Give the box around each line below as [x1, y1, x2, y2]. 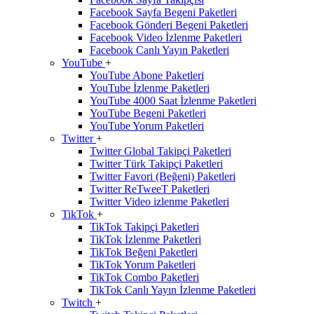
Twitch [62, 296, 95, 308]
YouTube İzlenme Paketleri [90, 82, 210, 94]
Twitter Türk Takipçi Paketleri [90, 158, 223, 170]
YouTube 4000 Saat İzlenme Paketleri [90, 95, 257, 107]
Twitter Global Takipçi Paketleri [90, 145, 231, 157]
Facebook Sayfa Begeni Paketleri [90, 6, 237, 18]
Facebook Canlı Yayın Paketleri [90, 44, 229, 56]
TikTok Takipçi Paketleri [90, 221, 199, 233]
